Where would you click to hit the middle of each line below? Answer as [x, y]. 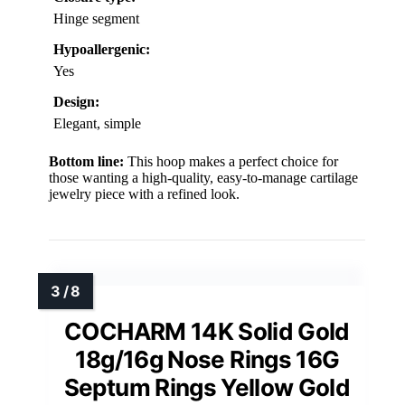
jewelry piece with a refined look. [144, 193]
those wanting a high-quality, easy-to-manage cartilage [203, 177]
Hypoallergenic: [102, 49]
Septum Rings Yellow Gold [207, 387]
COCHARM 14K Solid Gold [207, 331]
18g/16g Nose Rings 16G [207, 359]
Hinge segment [96, 18]
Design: [76, 101]
